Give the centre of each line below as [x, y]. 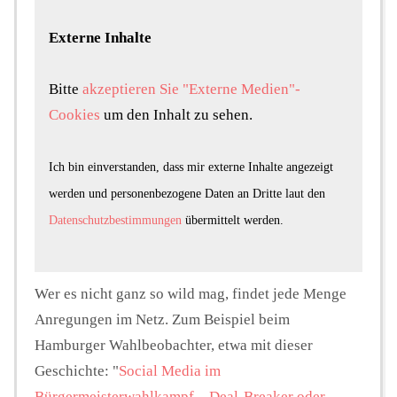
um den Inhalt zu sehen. [176, 114]
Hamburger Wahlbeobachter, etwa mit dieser [174, 346]
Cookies [74, 114]
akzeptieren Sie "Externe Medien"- [191, 89]
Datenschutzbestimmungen [115, 219]
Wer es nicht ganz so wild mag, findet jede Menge [191, 294]
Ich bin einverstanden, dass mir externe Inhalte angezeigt [191, 166]
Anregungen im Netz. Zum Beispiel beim [162, 320]
